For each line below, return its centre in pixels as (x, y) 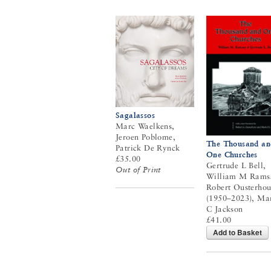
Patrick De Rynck (148, 148)
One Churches (232, 154)
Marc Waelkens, (145, 126)
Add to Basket (237, 232)
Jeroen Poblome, (146, 137)
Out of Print (138, 170)
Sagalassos (135, 116)
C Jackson (225, 209)
